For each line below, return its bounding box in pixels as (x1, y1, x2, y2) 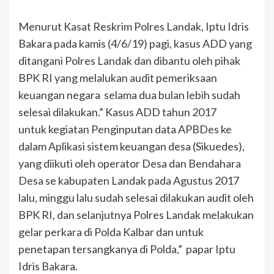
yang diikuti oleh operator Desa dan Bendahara (18, 156, 241, 170)
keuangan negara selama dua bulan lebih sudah (18, 87, 240, 102)
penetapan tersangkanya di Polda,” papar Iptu (18, 242, 235, 256)
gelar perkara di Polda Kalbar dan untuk (18, 224, 204, 239)
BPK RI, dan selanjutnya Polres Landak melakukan (18, 207, 254, 221)
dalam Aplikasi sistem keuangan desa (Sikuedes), (18, 139, 245, 153)
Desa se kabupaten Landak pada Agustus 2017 (18, 173, 239, 187)
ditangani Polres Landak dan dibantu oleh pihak (18, 53, 240, 67)
